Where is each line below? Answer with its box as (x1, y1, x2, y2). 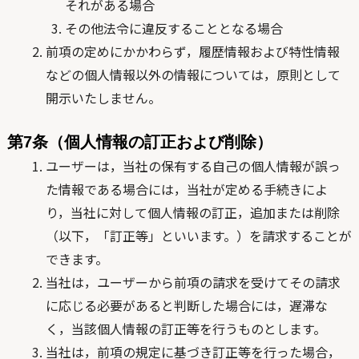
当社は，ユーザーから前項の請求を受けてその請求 (45, 272, 341, 292)
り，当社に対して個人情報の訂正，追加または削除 (45, 203, 340, 222)
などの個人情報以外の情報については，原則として (45, 65, 341, 84)
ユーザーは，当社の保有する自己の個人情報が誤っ (45, 156, 341, 175)
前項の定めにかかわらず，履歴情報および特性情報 (45, 42, 340, 61)
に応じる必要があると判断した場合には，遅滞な (45, 296, 328, 315)
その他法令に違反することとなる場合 (64, 18, 283, 38)
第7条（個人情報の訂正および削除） (6, 133, 272, 151)
